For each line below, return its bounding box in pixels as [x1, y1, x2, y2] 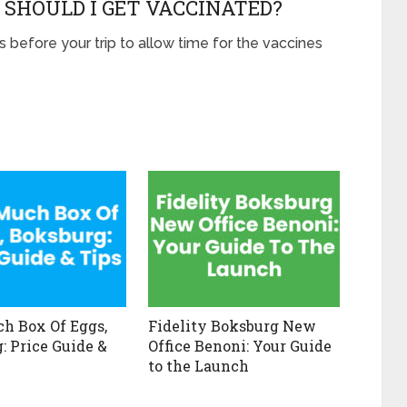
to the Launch [148, 356, 250, 376]
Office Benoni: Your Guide [148, 336, 333, 356]
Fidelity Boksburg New [148, 316, 317, 336]
